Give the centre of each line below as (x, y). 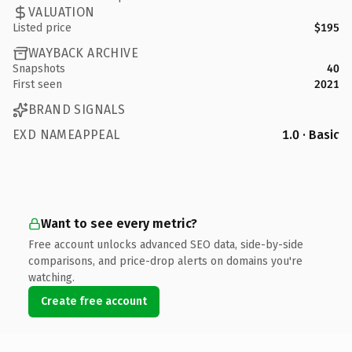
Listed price (42, 27)
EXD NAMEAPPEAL (66, 134)
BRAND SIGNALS (77, 110)
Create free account (94, 301)
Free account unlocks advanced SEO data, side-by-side (166, 244)
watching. (51, 277)
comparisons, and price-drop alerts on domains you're (165, 261)
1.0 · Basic (311, 134)
